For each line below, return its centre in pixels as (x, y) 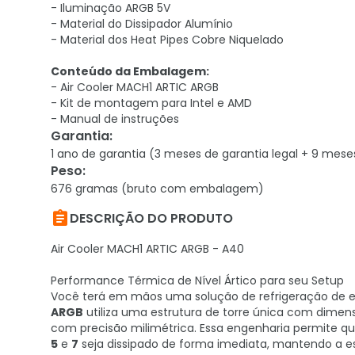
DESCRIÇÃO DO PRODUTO (151, 218)
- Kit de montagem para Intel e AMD (151, 103)
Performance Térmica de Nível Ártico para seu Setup (197, 281)
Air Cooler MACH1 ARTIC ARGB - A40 (147, 249)
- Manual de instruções (115, 119)
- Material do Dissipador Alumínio (142, 24)
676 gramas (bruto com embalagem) (157, 189)
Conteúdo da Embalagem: (130, 71)
